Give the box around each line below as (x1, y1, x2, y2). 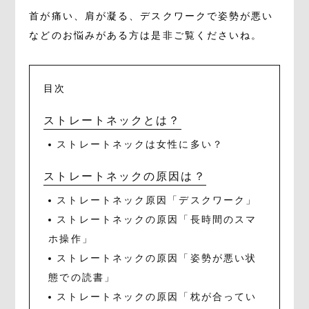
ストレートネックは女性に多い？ (57, 139, 223, 150)
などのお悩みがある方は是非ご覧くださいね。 (29, 30, 263, 41)
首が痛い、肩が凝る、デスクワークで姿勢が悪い (29, 10, 274, 21)
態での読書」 (48, 272, 115, 283)
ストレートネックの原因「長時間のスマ (57, 214, 257, 225)
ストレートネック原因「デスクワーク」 (57, 195, 257, 206)
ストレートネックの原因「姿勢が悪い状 (57, 252, 257, 263)
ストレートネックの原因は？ (43, 170, 206, 182)
